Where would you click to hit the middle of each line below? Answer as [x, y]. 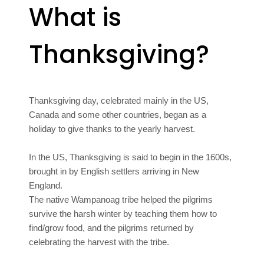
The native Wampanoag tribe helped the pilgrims [121, 199]
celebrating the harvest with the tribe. [99, 242]
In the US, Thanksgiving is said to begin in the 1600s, [131, 157]
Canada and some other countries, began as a [118, 114]
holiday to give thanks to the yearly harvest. [112, 128]
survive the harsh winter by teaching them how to [123, 213]
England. [46, 185]
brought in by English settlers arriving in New [114, 171]
